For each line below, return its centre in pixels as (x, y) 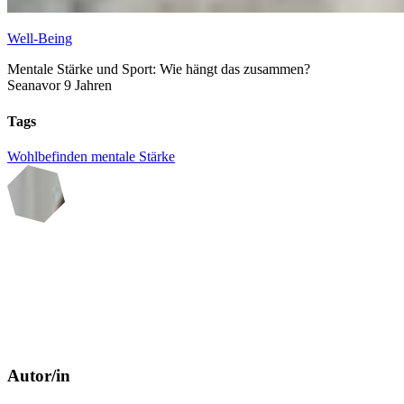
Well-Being (40, 39)
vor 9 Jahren (77, 86)
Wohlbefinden (49, 156)
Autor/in (39, 375)
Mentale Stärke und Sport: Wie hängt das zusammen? (159, 69)
